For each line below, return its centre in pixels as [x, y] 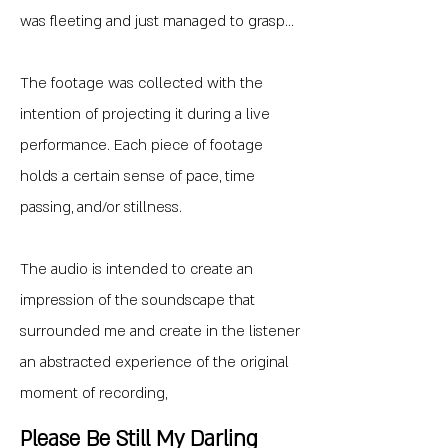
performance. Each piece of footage [141, 145]
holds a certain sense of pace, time [137, 176]
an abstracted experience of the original [154, 362]
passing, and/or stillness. [101, 207]
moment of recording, [93, 393]
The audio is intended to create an [136, 269]
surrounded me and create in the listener [160, 331]
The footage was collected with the [141, 83]
